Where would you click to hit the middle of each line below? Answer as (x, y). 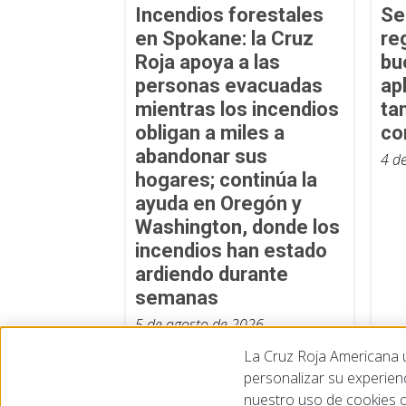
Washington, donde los (237, 227)
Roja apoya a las (207, 62)
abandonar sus (201, 156)
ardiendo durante (211, 274)
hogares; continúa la (226, 179)
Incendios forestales (229, 14)
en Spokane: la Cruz (224, 38)
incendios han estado (231, 250)
